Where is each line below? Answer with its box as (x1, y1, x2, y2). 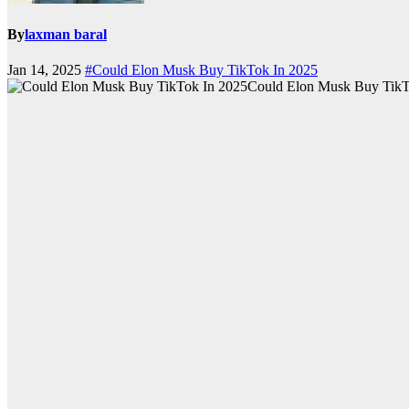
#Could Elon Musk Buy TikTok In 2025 (85, 62, 318, 79)
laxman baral (25, 26, 107, 43)
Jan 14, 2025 (7, 62, 85, 79)
